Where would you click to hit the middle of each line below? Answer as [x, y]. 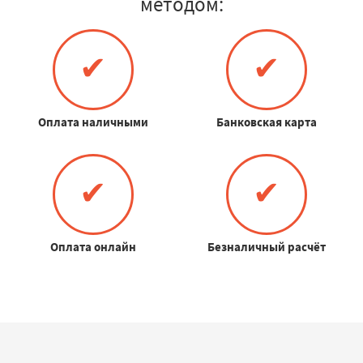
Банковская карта [266, 122]
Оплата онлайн [93, 246]
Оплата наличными [93, 122]
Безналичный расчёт [266, 246]
